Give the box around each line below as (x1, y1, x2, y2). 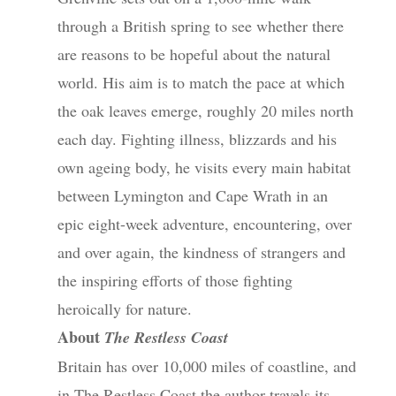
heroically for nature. (57, 297, 192, 319)
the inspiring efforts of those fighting (57, 269, 293, 291)
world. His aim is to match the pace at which (57, 71, 345, 93)
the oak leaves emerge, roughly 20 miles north (57, 99, 354, 121)
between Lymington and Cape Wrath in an (57, 184, 328, 206)
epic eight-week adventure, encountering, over (57, 212, 352, 234)
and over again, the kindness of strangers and (57, 240, 346, 263)
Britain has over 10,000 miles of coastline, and (57, 354, 356, 377)
